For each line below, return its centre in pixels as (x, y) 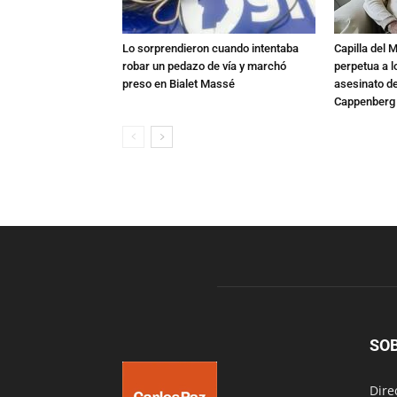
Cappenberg (365, 101)
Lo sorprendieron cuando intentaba (210, 48)
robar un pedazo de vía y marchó (204, 66)
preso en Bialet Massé (179, 84)
